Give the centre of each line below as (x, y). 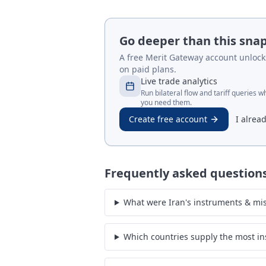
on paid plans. (148, 69)
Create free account (168, 119)
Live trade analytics (179, 81)
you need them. (166, 102)
